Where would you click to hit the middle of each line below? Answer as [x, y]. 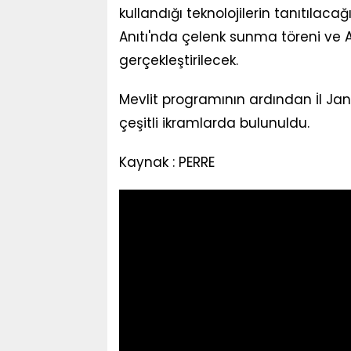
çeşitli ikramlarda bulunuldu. [214, 123]
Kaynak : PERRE [166, 162]
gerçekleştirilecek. [178, 60]
